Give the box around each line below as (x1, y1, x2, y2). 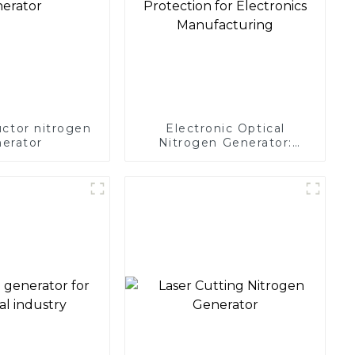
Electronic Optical (165, 120, 285, 136)
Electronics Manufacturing (137, 163, 314, 178)
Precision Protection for (144, 149, 306, 164)
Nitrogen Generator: (158, 135, 292, 150)
